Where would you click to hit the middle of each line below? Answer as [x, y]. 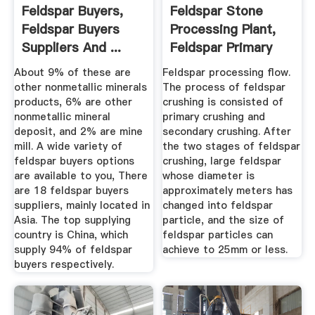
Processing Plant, [223, 30]
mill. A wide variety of [68, 146]
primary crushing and [214, 116]
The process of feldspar [224, 87]
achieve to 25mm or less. [225, 249]
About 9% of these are [72, 72]
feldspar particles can [218, 234]
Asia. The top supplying [72, 220]
